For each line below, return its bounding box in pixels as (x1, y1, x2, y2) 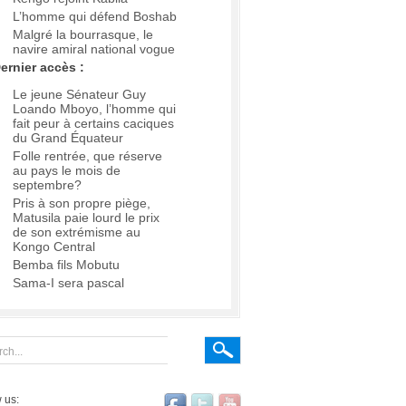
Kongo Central (13, 239, 95, 255)
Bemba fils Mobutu (13, 257, 120, 273)
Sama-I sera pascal (13, 275, 124, 291)
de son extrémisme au (13, 225, 140, 240)
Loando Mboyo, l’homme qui (13, 101, 176, 117)
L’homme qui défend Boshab (13, 9, 177, 24)
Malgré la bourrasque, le (13, 27, 153, 43)
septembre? (13, 178, 82, 193)
